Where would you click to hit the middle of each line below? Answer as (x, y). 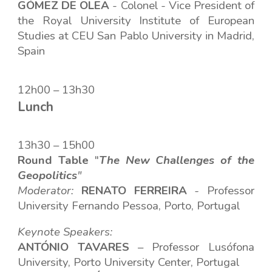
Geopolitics (48, 175)
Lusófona (231, 247)
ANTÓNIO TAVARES (73, 247)
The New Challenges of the (176, 160)
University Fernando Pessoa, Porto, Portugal (129, 206)
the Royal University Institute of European (136, 21)
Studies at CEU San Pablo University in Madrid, (136, 36)
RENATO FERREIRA (134, 191)
